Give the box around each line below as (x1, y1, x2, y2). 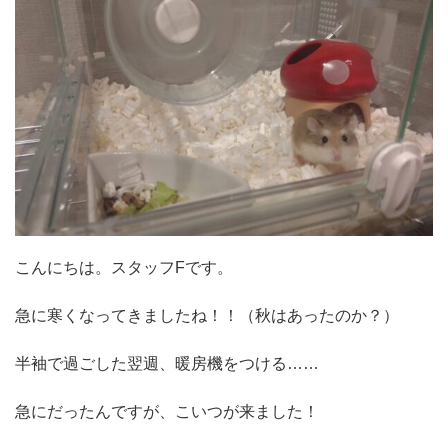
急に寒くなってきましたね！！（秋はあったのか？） (15, 306, 399, 324)
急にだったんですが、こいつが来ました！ (15, 402, 319, 420)
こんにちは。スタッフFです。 (15, 258, 233, 276)
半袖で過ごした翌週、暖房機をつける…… (15, 354, 319, 372)
